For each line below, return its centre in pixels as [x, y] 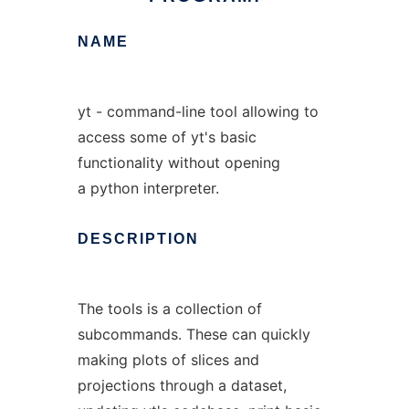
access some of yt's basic [167, 137]
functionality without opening [178, 163]
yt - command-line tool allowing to [198, 111]
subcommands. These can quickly [194, 334]
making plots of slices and [168, 360]
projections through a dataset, [182, 385]
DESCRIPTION [138, 239]
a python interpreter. [148, 188]
